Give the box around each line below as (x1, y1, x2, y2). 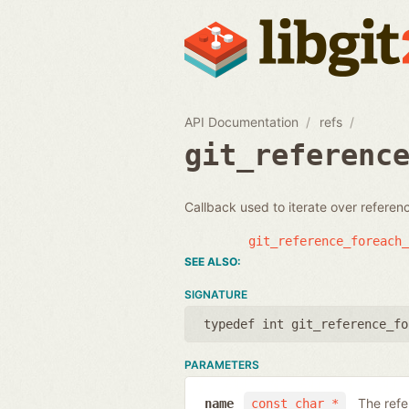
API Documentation (184, 113, 299, 130)
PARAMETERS (184, 357, 259, 372)
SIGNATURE (184, 287, 247, 301)
